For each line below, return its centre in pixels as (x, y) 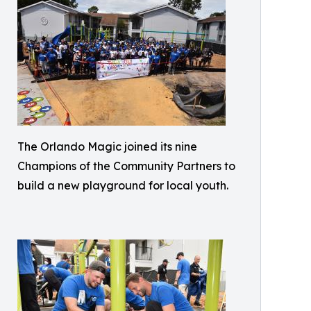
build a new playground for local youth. (123, 186)
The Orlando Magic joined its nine (107, 147)
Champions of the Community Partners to (126, 166)
